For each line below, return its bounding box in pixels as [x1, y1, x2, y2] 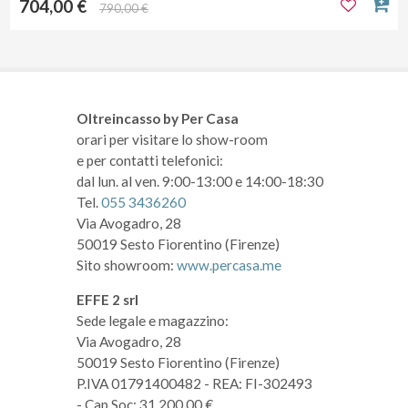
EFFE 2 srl [76, 291, 138, 309]
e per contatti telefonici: [76, 152, 223, 169]
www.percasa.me [177, 257, 281, 274]
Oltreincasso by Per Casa [76, 110, 239, 127]
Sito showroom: [76, 257, 177, 274]
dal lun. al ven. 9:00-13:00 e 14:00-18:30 [76, 173, 323, 190]
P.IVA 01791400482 [76, 375, 201, 393]
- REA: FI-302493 [204, 375, 312, 393]
